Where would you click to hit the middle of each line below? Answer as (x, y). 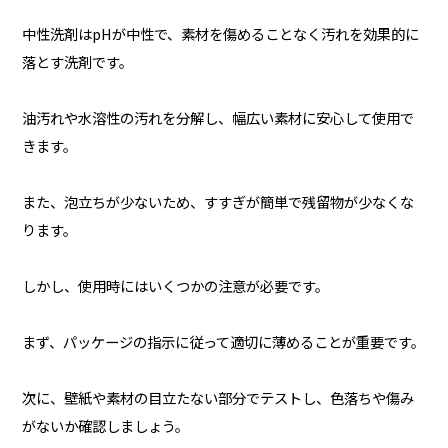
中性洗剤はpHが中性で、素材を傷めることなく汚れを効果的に (220, 33)
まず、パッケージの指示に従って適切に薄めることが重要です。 (223, 341)
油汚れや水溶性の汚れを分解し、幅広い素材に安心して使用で (217, 117)
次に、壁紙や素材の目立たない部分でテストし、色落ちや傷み (217, 397)
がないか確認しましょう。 (105, 425)
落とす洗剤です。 (77, 61)
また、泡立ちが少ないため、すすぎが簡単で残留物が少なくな (217, 201)
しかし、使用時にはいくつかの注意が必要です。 (175, 285)
